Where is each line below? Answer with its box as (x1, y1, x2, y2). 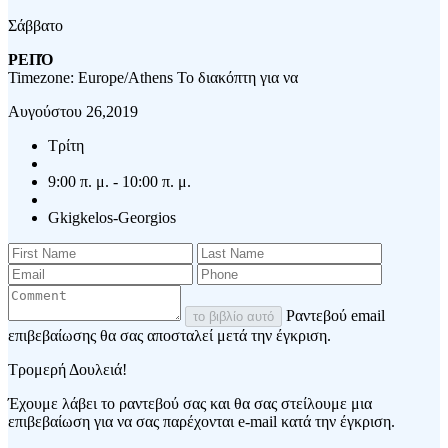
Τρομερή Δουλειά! (8, 360, 127, 378)
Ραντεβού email (286, 306, 385, 324)
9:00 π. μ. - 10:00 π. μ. (48, 172, 191, 190)
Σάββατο (8, 16, 63, 34)
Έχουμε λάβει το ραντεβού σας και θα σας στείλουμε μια (8, 394, 372, 412)
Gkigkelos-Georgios (48, 208, 176, 226)
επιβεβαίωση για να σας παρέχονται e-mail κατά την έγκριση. (8, 412, 395, 430)
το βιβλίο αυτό (193, 308, 274, 324)
